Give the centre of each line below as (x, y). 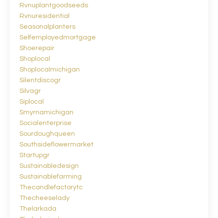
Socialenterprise (45, 123)
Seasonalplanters (47, 27)
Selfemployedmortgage (58, 37)
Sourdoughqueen (47, 134)
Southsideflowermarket (56, 144)
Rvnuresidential (45, 16)
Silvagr (30, 91)
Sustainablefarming (51, 176)
